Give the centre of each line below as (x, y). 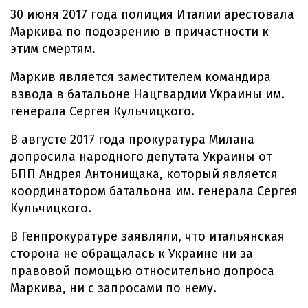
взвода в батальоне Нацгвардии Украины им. (147, 94)
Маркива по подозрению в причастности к (140, 32)
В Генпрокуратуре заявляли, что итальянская (147, 236)
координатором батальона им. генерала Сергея (154, 191)
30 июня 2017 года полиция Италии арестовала (152, 14)
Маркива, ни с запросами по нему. (113, 288)
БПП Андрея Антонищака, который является (144, 174)
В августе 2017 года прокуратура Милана (132, 140)
